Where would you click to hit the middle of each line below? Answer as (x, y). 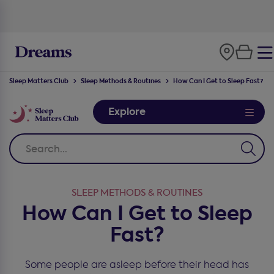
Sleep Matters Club (39, 81)
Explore (127, 112)
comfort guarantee (158, 15)
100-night (95, 15)
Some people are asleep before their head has (137, 265)
